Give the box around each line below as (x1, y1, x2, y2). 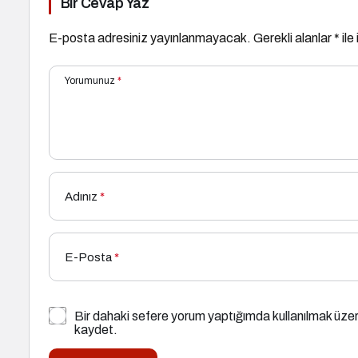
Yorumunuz (65, 75, 115, 87)
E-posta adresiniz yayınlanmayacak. (49, 31, 251, 46)
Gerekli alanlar (253, 31, 334, 46)
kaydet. (74, 323, 117, 337)
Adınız (65, 190, 97, 204)
